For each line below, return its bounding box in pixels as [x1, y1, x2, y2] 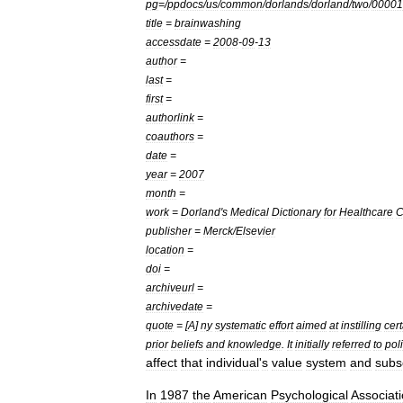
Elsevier [236, 225, 275, 237]
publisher [146, 225, 192, 237]
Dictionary [272, 206, 321, 218]
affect [146, 355, 177, 370]
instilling [341, 319, 381, 331]
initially [295, 338, 329, 350]
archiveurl [146, 282, 194, 293]
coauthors [146, 130, 194, 142]
